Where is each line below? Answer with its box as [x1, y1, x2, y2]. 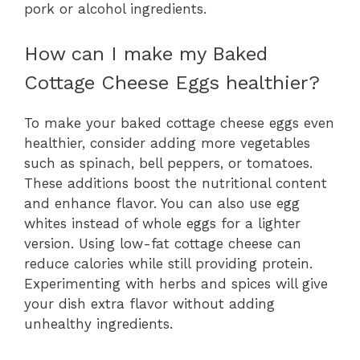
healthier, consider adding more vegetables [24, 135, 310, 152]
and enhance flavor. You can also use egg [24, 195, 300, 212]
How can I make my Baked [24, 43, 268, 66]
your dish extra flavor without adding [24, 296, 275, 313]
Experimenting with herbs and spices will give [24, 276, 328, 292]
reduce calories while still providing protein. [24, 256, 313, 272]
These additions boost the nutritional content [24, 175, 327, 192]
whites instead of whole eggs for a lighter [24, 215, 301, 232]
